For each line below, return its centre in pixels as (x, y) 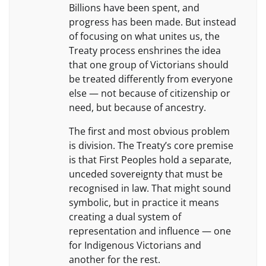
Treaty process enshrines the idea (145, 50)
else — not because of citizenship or (150, 93)
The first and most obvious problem (149, 131)
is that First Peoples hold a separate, (150, 159)
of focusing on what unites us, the (144, 36)
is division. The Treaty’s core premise (151, 145)
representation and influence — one (150, 231)
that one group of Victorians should (149, 64)
